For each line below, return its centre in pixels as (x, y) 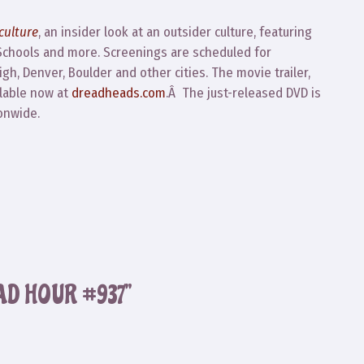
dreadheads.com (119, 93)
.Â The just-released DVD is (243, 93)
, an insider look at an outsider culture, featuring (175, 32)
